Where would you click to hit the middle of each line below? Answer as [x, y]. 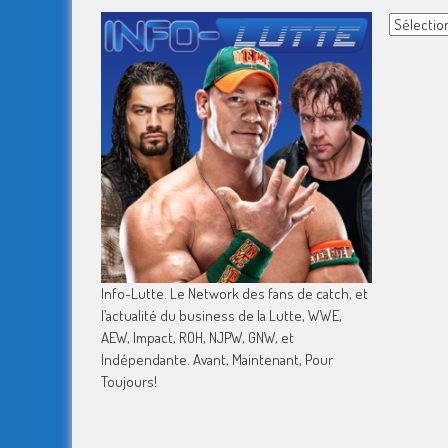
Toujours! [128, 382]
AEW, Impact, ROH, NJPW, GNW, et [197, 338]
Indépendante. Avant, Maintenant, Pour [216, 360]
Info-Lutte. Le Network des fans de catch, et [234, 294]
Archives [414, 21]
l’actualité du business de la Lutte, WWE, [221, 316]
